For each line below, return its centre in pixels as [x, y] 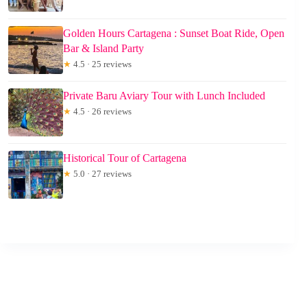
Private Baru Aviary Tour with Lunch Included [164, 95]
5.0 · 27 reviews [101, 173]
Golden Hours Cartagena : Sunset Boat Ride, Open [174, 33]
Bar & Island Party [103, 48]
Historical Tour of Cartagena [125, 158]
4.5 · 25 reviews [101, 64]
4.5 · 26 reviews [101, 111]
